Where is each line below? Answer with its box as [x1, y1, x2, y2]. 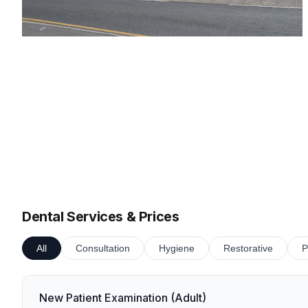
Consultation [76, 243, 130, 254]
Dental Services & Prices [22, 208, 179, 225]
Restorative [223, 243, 273, 254]
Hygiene [159, 243, 195, 254]
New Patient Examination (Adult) [39, 291, 206, 305]
